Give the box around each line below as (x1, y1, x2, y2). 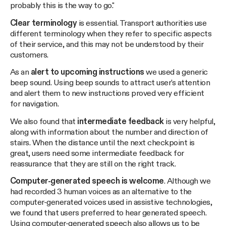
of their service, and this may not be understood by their (10, 40, 204, 49)
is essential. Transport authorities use (77, 19, 207, 28)
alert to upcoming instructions (31, 68, 144, 77)
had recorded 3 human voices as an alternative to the (10, 188, 192, 196)
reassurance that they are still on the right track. (10, 159, 176, 168)
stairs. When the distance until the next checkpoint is (10, 138, 195, 147)
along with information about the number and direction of (10, 128, 208, 137)
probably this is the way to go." (10, 2, 115, 11)
